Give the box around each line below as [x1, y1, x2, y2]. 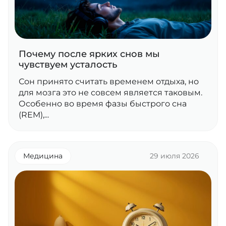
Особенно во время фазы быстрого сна [19, 99, 187, 108]
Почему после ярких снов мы [19, 48, 160, 60]
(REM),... [19, 110, 49, 120]
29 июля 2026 [150, 151, 199, 160]
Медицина [23, 151, 63, 160]
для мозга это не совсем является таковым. [19, 88, 202, 97]
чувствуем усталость [19, 59, 117, 70]
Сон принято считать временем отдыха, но [19, 77, 199, 86]
